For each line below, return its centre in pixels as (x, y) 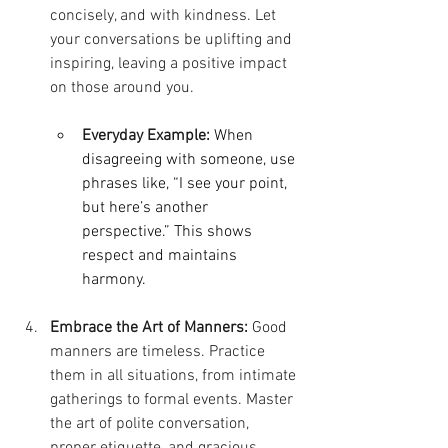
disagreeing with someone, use (190, 159)
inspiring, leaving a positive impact (170, 63)
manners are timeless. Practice (159, 351)
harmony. (114, 279)
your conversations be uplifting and (173, 39)
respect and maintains (161, 255)
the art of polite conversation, (151, 423)
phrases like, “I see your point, (186, 183)
